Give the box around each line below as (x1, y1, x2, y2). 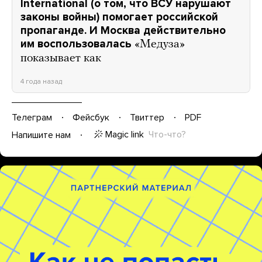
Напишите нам (12, 129, 71, 141)
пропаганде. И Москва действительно (20, 23, 226, 37)
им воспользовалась (20, 37, 132, 50)
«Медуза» (135, 38, 185, 50)
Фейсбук (73, 111, 109, 123)
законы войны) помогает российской (20, 10, 218, 23)
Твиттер (130, 111, 164, 123)
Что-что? (149, 128, 186, 140)
